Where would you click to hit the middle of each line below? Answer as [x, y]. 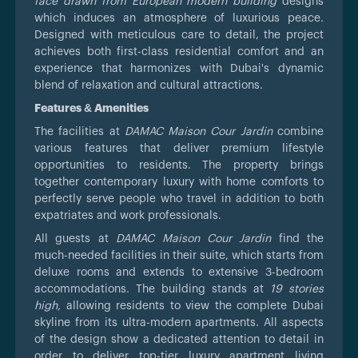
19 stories [297, 289]
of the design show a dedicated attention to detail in [179, 339]
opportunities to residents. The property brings [179, 165]
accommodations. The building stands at [152, 289]
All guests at [76, 239]
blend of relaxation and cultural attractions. [149, 85]
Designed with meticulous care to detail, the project [179, 35]
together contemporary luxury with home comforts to [179, 182]
